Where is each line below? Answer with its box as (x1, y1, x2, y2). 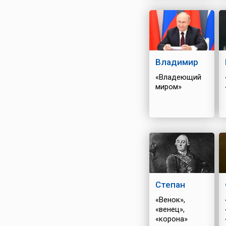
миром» (155, 82, 182, 91)
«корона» (155, 214, 188, 223)
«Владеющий (155, 73, 201, 82)
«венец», (155, 205, 185, 214)
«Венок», (155, 195, 185, 204)
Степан (155, 180, 185, 190)
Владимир (155, 57, 198, 67)
